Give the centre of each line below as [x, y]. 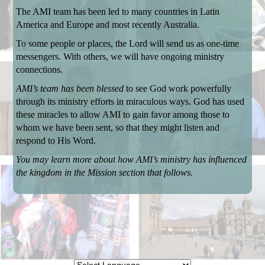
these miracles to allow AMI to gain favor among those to [123, 114]
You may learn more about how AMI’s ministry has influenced [132, 159]
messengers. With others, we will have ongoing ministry [120, 56]
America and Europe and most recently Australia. [108, 25]
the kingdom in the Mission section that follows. [105, 172]
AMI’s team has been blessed [70, 88]
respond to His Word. [56, 140]
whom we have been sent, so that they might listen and [118, 127]
